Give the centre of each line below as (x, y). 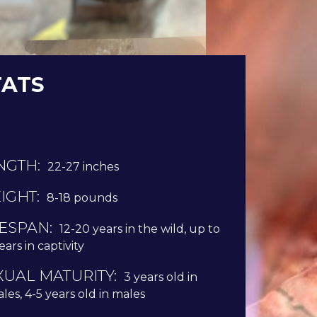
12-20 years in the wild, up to (139, 229)
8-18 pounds (82, 198)
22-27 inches (83, 167)
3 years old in (160, 277)
